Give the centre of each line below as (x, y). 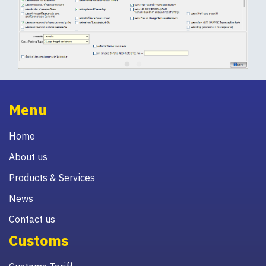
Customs (39, 241)
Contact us (32, 219)
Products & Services (52, 178)
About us (28, 157)
